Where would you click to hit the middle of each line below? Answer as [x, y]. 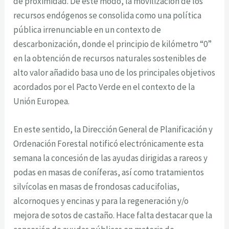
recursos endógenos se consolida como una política [108, 15]
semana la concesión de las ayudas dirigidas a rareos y [111, 158]
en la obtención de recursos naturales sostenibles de [110, 58]
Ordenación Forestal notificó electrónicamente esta [109, 143]
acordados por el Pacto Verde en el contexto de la [104, 87]
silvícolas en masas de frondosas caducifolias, [97, 186]
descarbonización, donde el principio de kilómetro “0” [113, 44]
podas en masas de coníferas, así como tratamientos [109, 172]
